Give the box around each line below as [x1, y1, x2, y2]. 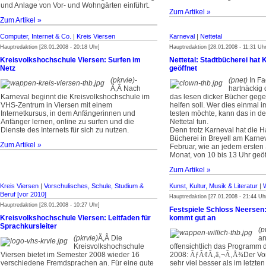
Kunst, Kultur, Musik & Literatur [169, 182, 258, 189]
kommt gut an [169, 214, 216, 222]
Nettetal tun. [170, 118, 208, 126]
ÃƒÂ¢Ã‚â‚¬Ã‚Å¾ [190, 251, 243, 259]
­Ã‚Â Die [98, 234, 122, 242]
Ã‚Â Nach [110, 84, 141, 93]
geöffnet [169, 64, 197, 72]
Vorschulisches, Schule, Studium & [44, 182, 144, 189]
